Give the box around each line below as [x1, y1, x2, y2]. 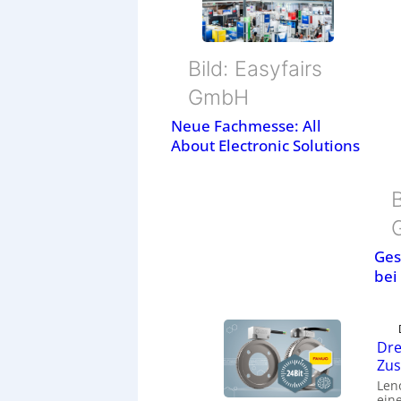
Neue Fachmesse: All [171, 115, 322, 137]
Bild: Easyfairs [188, 56, 323, 82]
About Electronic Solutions [171, 135, 361, 157]
